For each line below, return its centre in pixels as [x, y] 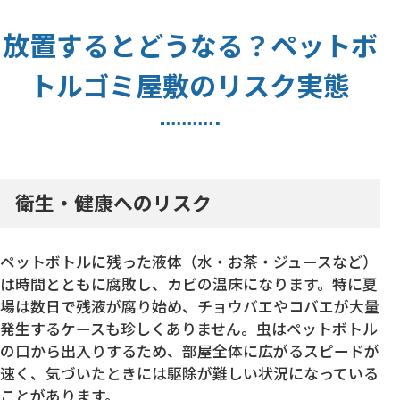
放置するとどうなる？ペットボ [190, 45]
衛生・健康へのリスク [114, 203]
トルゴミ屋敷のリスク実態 [190, 85]
